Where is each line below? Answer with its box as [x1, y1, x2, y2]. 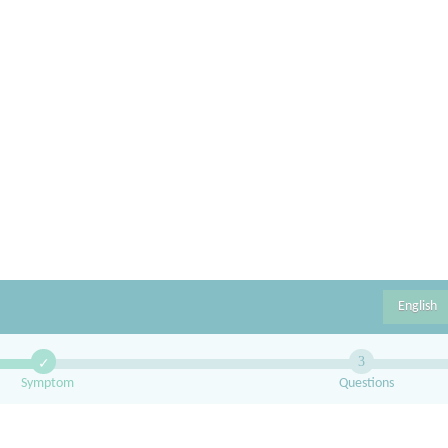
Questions [339, 376, 395, 391]
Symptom [21, 376, 75, 391]
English [397, 299, 437, 315]
